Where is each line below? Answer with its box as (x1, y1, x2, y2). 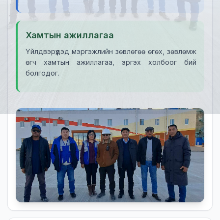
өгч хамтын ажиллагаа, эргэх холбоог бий (26, 58, 196, 66)
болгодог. (26, 69, 59, 77)
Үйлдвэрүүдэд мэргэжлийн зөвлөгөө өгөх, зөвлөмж (26, 47, 196, 55)
